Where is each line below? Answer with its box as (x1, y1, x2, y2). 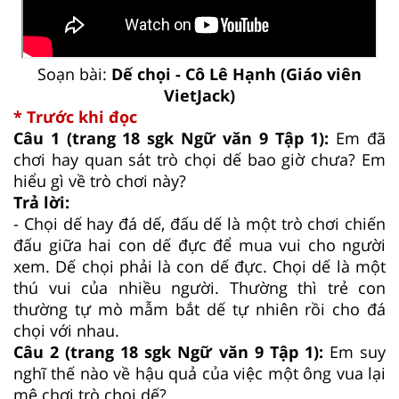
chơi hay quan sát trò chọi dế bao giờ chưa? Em (13, 148, 386, 170)
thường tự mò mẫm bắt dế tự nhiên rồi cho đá (13, 297, 386, 320)
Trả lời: (13, 191, 69, 213)
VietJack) (164, 84, 235, 106)
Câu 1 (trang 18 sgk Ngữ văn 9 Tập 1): (13, 126, 337, 149)
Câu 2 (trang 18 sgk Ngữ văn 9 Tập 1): (13, 340, 330, 362)
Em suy (329, 340, 387, 362)
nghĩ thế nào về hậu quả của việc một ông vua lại (13, 362, 386, 384)
